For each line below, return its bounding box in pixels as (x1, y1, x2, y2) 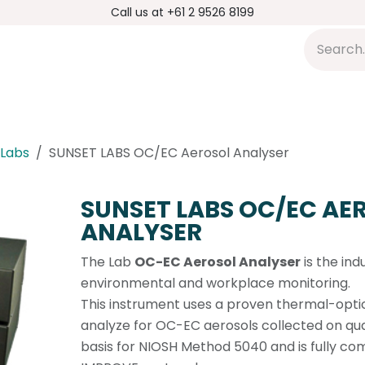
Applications (64, 85, 145, 103)
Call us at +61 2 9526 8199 (111, 4, 254, 20)
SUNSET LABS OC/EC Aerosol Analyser (49, 143, 289, 162)
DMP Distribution (203, 85, 310, 103)
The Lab (80, 252, 134, 271)
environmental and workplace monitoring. (80, 273, 354, 292)
